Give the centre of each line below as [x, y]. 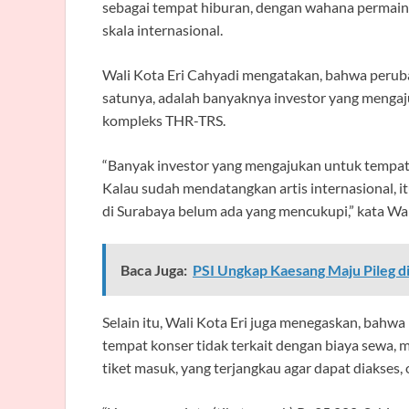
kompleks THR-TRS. [164, 120]
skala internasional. [163, 29]
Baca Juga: [154, 269]
